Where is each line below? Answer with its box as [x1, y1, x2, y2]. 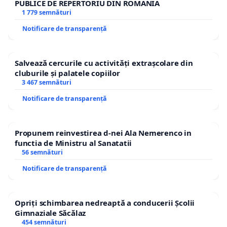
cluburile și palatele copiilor [15, 68, 120, 79]
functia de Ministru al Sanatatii [15, 138, 132, 148]
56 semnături [21, 148, 63, 157]
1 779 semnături [21, 8, 71, 17]
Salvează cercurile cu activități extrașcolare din [15, 58, 193, 68]
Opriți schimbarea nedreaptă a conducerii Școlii [15, 198, 195, 208]
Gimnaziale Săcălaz [15, 208, 86, 218]
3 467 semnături [21, 78, 71, 87]
